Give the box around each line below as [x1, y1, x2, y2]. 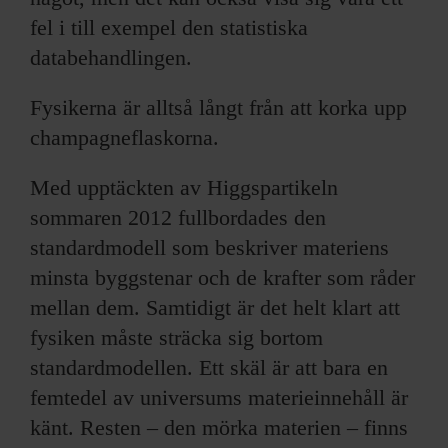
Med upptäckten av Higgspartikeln [30, 174, 338, 200]
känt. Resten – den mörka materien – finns [30, 414, 408, 440]
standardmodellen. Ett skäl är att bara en [30, 354, 388, 380]
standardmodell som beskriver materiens [30, 234, 389, 260]
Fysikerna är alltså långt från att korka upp [30, 94, 407, 120]
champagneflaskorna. [30, 124, 219, 150]
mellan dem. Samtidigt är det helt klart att [30, 294, 400, 320]
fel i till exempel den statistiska [30, 14, 308, 40]
